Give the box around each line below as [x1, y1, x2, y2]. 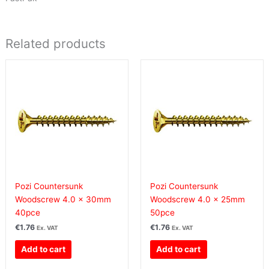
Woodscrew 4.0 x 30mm [14, 194, 111, 204]
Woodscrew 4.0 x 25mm [150, 194, 245, 204]
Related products [5, 36, 106, 52]
